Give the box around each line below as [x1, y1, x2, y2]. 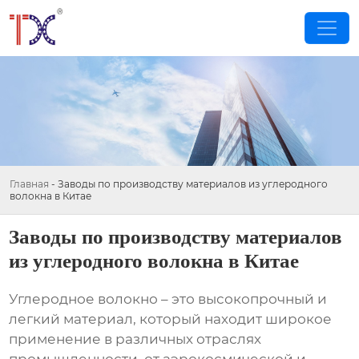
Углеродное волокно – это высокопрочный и [9, 291, 328, 308]
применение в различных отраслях [9, 331, 262, 348]
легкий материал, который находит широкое [9, 311, 333, 328]
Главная [10, 178, 49, 190]
